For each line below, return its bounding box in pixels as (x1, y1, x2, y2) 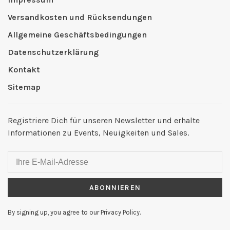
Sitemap (8, 82, 41, 92)
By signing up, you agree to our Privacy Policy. (8, 208, 141, 217)
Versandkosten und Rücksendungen (8, 12, 152, 23)
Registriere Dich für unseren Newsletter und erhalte (8, 116, 200, 126)
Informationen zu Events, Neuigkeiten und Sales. (8, 128, 189, 138)
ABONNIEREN (89, 183, 141, 193)
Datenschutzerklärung (8, 47, 99, 57)
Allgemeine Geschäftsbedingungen (8, 30, 147, 40)
